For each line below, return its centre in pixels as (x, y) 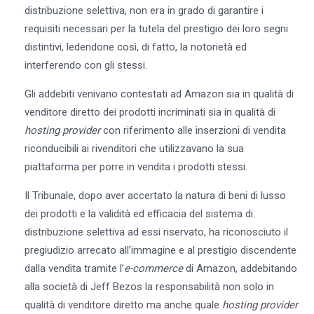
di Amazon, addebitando (240, 268)
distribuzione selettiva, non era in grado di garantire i (144, 10)
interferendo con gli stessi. (86, 65)
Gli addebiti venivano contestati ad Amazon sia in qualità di (159, 94)
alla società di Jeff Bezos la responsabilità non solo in (149, 286)
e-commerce (153, 268)
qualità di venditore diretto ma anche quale (123, 305)
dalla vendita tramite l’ (74, 268)
